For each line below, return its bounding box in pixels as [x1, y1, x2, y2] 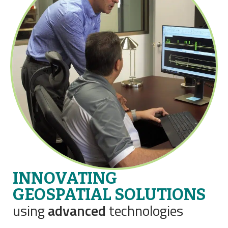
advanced [48, 199, 106, 222]
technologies [106, 199, 183, 222]
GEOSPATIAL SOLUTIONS [13, 185, 206, 205]
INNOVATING [13, 168, 117, 188]
